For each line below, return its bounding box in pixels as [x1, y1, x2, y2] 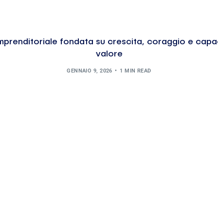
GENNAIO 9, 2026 [67, 68, 112, 74]
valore [95, 49, 123, 58]
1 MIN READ [120, 68, 151, 74]
